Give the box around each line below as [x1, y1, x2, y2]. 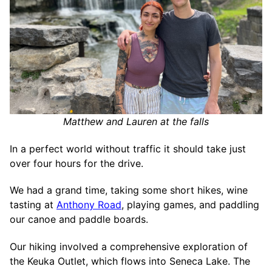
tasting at [10, 199, 56, 211]
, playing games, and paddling [121, 199, 259, 211]
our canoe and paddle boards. [10, 213, 148, 226]
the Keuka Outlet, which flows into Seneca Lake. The [10, 255, 250, 268]
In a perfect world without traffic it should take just [10, 142, 246, 155]
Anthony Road [56, 199, 121, 211]
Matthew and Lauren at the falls [63, 115, 209, 127]
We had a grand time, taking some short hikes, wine [10, 184, 248, 197]
